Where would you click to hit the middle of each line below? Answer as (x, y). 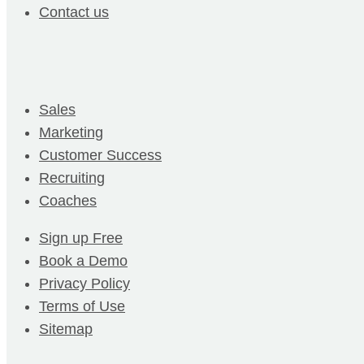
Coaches (68, 200)
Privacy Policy (84, 283)
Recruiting (72, 178)
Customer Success (100, 155)
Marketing (71, 132)
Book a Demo (83, 260)
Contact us (74, 12)
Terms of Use (82, 306)
